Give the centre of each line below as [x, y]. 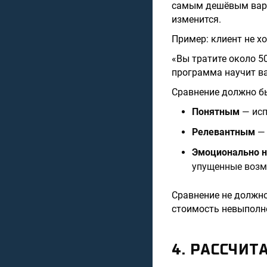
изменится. [196, 19]
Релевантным [223, 132]
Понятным [216, 112]
